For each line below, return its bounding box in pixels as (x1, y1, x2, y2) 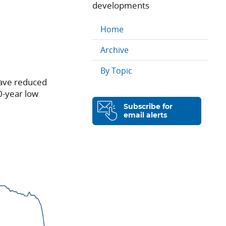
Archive (100, 44, 129, 56)
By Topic (100, 65, 132, 77)
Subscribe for (124, 103, 173, 111)
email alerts (124, 111, 167, 120)
